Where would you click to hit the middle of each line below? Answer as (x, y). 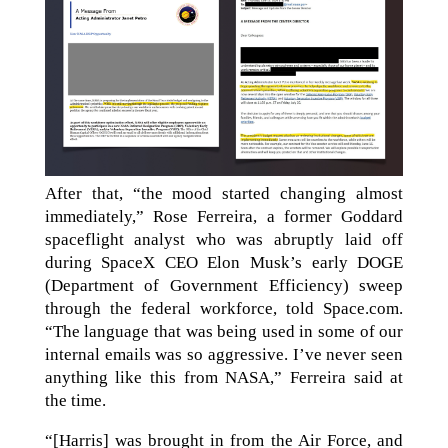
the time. (75, 400)
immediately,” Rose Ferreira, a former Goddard (224, 216)
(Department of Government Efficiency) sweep (224, 285)
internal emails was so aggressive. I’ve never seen (224, 354)
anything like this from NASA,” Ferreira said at (224, 377)
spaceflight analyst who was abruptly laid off (224, 239)
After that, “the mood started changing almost (224, 193)
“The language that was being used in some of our (224, 331)
